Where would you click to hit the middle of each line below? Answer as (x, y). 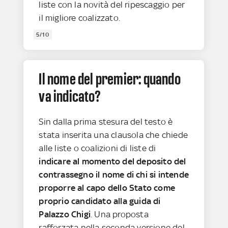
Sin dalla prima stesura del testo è (106, 121)
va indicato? (70, 96)
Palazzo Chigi (65, 214)
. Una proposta (120, 214)
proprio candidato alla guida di (100, 201)
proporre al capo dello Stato (95, 188)
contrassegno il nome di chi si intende (114, 174)
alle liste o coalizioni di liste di (97, 148)
